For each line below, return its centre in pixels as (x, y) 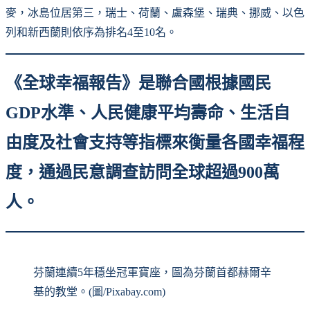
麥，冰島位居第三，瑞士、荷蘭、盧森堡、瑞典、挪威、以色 (155, 12)
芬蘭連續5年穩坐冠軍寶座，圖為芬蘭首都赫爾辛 (152, 272)
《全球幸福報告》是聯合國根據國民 (138, 83)
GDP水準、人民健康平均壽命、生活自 (148, 112)
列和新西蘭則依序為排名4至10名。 (91, 32)
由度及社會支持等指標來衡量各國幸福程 (155, 142)
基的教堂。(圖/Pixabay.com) (99, 291)
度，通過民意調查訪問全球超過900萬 (143, 172)
